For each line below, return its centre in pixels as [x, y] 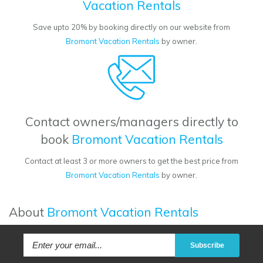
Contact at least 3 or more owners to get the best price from [131, 161]
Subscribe [207, 246]
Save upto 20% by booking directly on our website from [131, 27]
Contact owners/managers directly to [131, 122]
